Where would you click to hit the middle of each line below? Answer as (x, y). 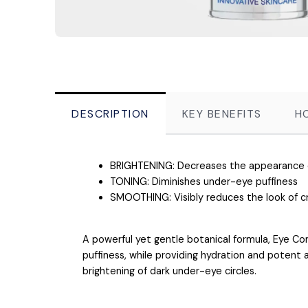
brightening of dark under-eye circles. (169, 271)
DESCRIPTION (110, 113)
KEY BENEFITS (222, 113)
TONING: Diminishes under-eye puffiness (204, 182)
